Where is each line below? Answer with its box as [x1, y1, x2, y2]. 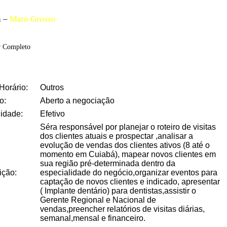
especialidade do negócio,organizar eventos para [40, 168, 217, 177]
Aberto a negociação [40, 96, 115, 105]
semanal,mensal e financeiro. [40, 214, 145, 222]
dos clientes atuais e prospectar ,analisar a [40, 132, 193, 140]
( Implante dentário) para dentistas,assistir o [40, 186, 196, 195]
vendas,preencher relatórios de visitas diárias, [40, 205, 205, 213]
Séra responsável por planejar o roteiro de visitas [40, 123, 216, 131]
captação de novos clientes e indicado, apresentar [40, 177, 220, 186]
